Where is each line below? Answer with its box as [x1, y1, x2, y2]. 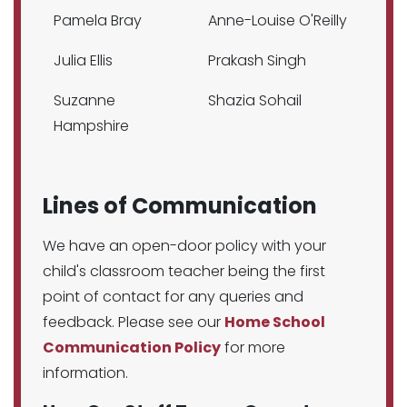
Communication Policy [43, 337, 221, 358]
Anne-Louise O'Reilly [208, 10, 347, 31]
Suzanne [54, 90, 115, 111]
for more [221, 337, 285, 358]
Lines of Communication [43, 191, 317, 221]
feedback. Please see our [43, 312, 224, 333]
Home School [224, 312, 325, 333]
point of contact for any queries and [43, 286, 303, 307]
